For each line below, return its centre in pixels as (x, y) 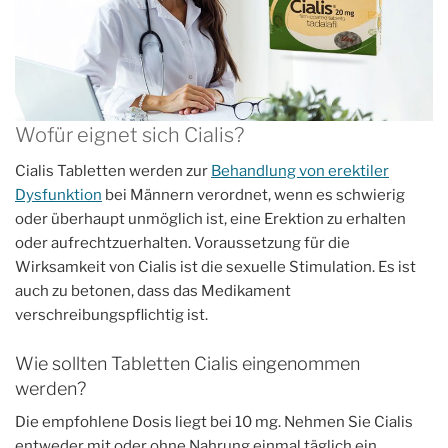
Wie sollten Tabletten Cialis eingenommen (187, 363)
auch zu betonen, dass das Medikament (153, 291)
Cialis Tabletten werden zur (113, 171)
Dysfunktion (58, 195)
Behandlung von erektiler (300, 171)
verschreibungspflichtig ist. (111, 315)
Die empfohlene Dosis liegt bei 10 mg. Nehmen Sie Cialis (214, 422)
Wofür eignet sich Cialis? (129, 135)
